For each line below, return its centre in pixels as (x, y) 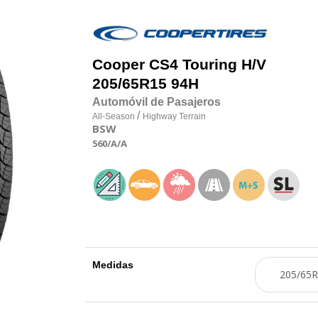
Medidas (113, 264)
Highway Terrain (174, 117)
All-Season (115, 117)
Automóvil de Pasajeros (157, 102)
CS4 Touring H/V (208, 65)
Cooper (119, 65)
